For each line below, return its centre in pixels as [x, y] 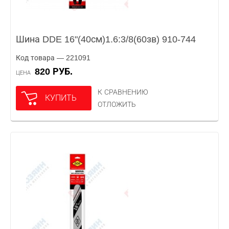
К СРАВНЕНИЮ [123, 92]
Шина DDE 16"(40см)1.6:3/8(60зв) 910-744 [106, 39]
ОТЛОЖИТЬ [117, 104]
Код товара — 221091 [53, 58]
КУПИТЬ [61, 98]
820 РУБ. [56, 72]
